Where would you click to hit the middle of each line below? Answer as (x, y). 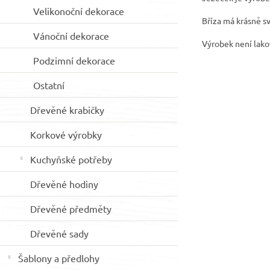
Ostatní (49, 85)
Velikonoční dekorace (79, 11)
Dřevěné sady (59, 233)
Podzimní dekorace (74, 60)
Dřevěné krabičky (67, 110)
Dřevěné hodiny (64, 184)
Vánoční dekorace (71, 36)
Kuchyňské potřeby (71, 159)
